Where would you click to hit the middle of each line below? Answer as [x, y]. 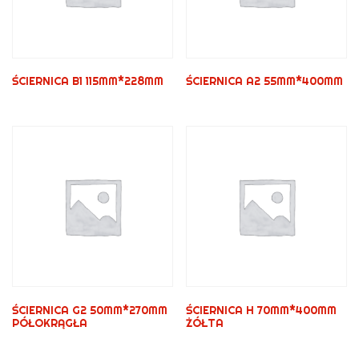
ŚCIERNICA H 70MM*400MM [262, 310]
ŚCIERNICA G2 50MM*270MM [90, 310]
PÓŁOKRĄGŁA [50, 323]
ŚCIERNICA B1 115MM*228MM [88, 81]
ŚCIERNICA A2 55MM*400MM [265, 81]
